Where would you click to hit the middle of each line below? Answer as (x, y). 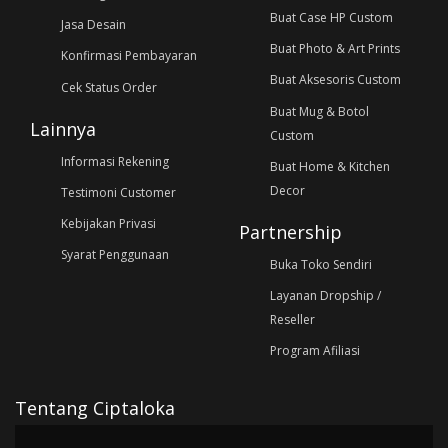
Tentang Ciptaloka (95, 407)
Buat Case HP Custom (331, 18)
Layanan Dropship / (325, 296)
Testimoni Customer (118, 192)
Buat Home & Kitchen (329, 166)
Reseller (292, 320)
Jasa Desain (93, 25)
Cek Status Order (108, 87)
